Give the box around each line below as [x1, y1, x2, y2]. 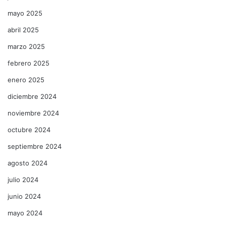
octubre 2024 [8, 125, 50, 134]
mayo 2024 [8, 208, 42, 217]
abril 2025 [8, 25, 39, 34]
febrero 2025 [8, 59, 49, 67]
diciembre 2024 [8, 92, 56, 100]
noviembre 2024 [8, 108, 59, 117]
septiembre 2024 [8, 142, 62, 150]
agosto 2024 [8, 158, 47, 167]
